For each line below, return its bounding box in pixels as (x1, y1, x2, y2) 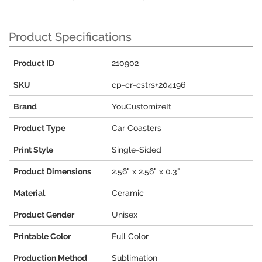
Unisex (112, 210, 137, 220)
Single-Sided (112, 145, 161, 155)
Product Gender (13, 210, 74, 220)
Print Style (13, 145, 53, 155)
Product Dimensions (13, 167, 91, 177)
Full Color (112, 232, 149, 242)
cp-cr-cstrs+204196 (112, 80, 185, 90)
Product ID (13, 58, 54, 68)
